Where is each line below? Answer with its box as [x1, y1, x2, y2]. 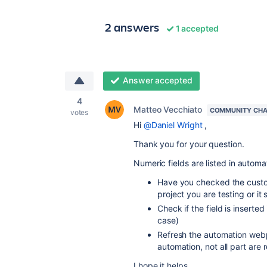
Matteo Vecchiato [133, 104, 202, 114]
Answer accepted [122, 75, 193, 85]
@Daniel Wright [143, 120, 203, 130]
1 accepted [173, 23, 219, 33]
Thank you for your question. [133, 139, 244, 149]
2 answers [105, 19, 160, 35]
